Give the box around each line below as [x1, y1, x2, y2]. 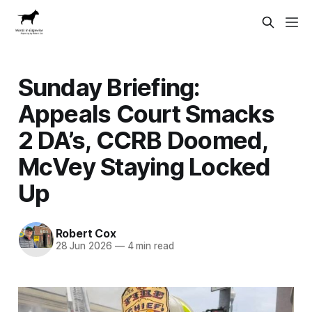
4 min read [124, 240, 174, 252]
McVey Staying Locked [17, 151, 271, 181]
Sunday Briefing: [17, 72, 201, 102]
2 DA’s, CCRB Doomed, [17, 125, 268, 155]
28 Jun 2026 [55, 240, 112, 252]
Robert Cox [55, 226, 116, 241]
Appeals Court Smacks [17, 98, 275, 128]
